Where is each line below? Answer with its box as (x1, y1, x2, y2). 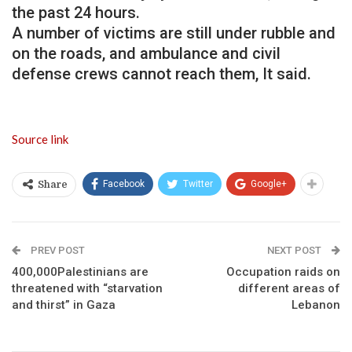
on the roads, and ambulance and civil (12, 43, 280, 63)
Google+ (251, 178, 287, 189)
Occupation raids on (226, 264, 340, 279)
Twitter (183, 178, 213, 189)
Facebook (103, 178, 145, 189)
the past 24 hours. (12, 2, 140, 22)
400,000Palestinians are (12, 264, 148, 279)
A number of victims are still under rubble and (12, 23, 335, 42)
